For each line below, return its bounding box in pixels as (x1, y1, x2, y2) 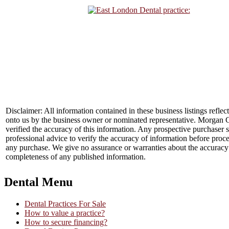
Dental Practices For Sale (25, 199, 106, 208)
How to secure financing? (25, 217, 107, 226)
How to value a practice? (25, 208, 105, 217)
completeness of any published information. (6, 152, 146, 161)
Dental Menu (4, 175, 73, 189)
